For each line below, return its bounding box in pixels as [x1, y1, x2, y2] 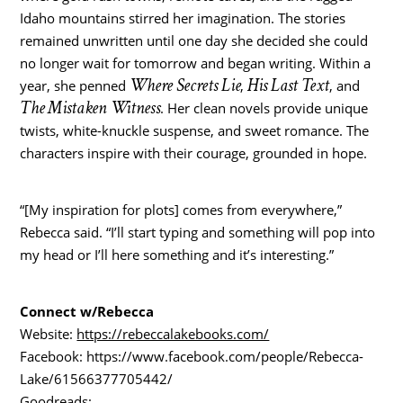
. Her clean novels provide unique [160, 98, 369, 117]
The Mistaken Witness [20, 95, 161, 120]
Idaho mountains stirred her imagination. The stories [20, 8, 346, 27]
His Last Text [247, 73, 329, 97]
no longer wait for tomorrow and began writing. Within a [20, 53, 372, 72]
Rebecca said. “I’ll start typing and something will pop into [20, 222, 376, 241]
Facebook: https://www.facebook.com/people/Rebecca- [20, 346, 364, 365]
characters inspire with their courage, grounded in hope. [20, 143, 368, 162]
